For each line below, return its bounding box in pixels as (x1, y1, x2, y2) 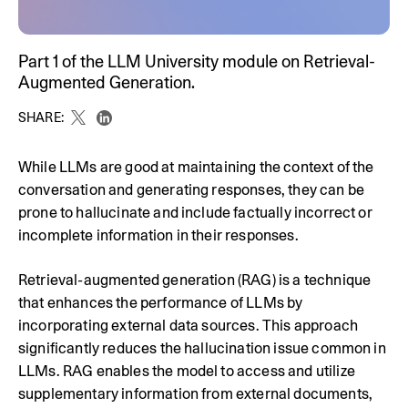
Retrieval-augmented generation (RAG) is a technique (18, 270, 372, 289)
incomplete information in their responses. (18, 226, 299, 244)
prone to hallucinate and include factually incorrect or (18, 203, 372, 221)
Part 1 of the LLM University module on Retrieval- (18, 51, 375, 71)
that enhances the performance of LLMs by (18, 293, 303, 311)
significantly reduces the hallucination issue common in (18, 339, 386, 357)
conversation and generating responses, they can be (18, 180, 365, 199)
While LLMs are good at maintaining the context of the (18, 158, 374, 176)
